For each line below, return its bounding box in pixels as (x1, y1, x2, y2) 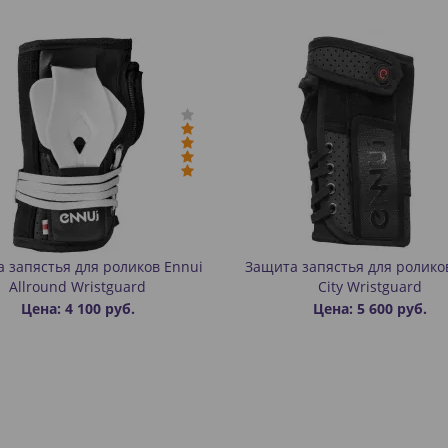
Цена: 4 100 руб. (20, 299, 135, 318)
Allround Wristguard (9, 277, 147, 296)
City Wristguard (318, 277, 423, 296)
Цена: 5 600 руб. (313, 299, 428, 318)
